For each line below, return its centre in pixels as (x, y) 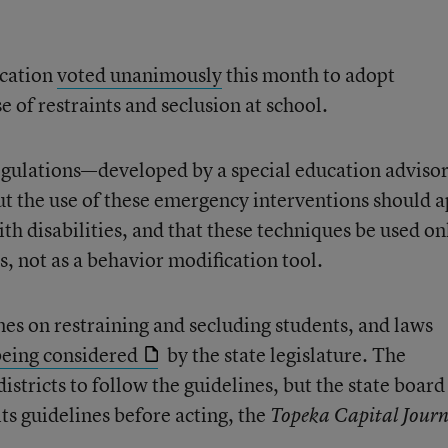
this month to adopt (308, 74)
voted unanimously (139, 74)
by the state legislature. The (284, 354)
